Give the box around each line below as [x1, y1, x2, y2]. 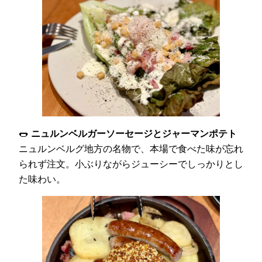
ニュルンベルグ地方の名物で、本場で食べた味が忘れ [19, 143, 243, 155]
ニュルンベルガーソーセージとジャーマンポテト [31, 127, 237, 140]
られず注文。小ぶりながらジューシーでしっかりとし [19, 158, 243, 170]
